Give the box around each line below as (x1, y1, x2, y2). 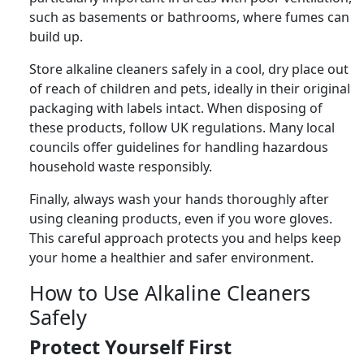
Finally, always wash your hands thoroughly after (29, 189, 329, 208)
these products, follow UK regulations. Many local (29, 118, 335, 136)
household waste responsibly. (29, 157, 212, 175)
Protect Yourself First (29, 333, 232, 360)
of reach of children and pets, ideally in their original (29, 79, 350, 97)
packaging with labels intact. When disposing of (29, 98, 323, 117)
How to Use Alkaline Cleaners (29, 278, 310, 306)
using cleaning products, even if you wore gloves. (29, 209, 332, 227)
